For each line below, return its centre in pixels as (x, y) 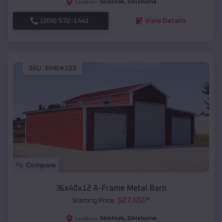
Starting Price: (94, 201)
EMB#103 (61, 69)
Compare (41, 165)
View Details (165, 21)
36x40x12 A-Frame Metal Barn (111, 189)
